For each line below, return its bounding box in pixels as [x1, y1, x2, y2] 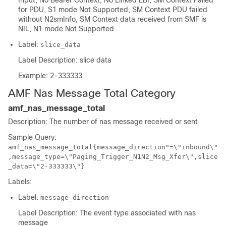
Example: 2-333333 [18, 72, 82, 80]
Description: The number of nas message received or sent [8, 118, 198, 126]
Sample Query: [8, 133, 56, 141]
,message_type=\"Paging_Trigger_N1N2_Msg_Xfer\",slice [8, 153, 218, 160]
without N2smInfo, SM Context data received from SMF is [18, 15, 206, 23]
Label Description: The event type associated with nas [18, 209, 196, 217]
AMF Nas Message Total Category [8, 87, 176, 99]
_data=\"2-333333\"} [8, 162, 85, 170]
